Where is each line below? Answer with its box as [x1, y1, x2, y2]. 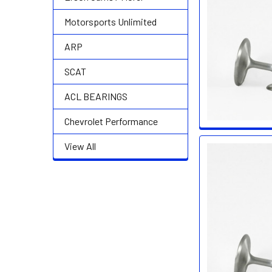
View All [64, 140, 96, 152]
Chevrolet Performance [64, 115, 158, 127]
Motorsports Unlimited [64, 16, 157, 27]
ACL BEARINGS [64, 90, 127, 102]
